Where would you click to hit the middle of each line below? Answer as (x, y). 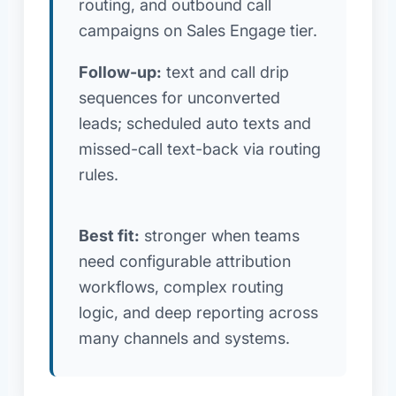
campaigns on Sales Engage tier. (198, 30)
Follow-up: (120, 72)
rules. (98, 174)
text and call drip (225, 72)
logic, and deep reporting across (198, 313)
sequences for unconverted (179, 97)
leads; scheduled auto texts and (194, 123)
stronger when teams (219, 236)
